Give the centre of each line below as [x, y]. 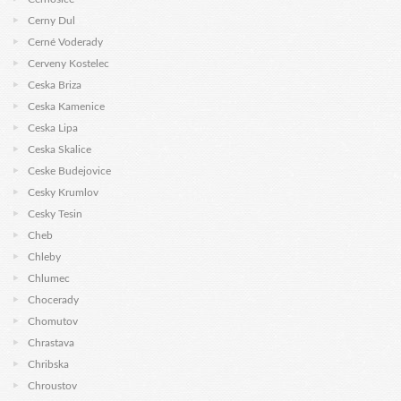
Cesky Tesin [55, 214]
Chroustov [52, 386]
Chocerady [53, 300]
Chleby [44, 257]
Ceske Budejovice [69, 171]
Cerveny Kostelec [68, 64]
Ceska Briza [55, 85]
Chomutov [53, 321]
